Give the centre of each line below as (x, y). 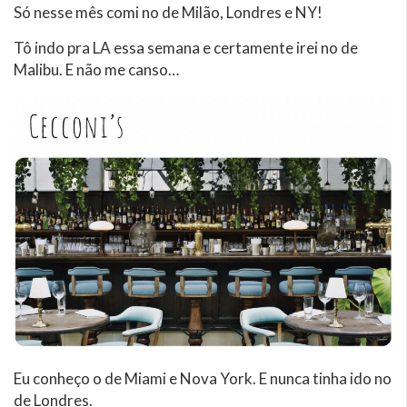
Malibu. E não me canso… (96, 69)
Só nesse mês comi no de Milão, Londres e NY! (168, 12)
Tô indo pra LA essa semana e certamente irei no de (186, 47)
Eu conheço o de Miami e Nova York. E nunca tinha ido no (203, 378)
